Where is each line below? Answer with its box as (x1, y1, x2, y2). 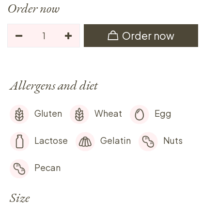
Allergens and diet (9, 77, 98, 93)
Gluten (34, 107, 62, 119)
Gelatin (100, 134, 131, 146)
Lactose (34, 134, 68, 146)
